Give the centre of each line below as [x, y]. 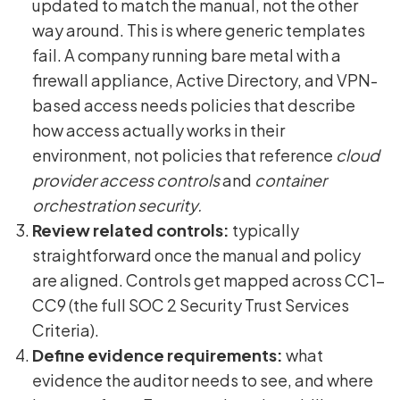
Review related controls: [131, 229]
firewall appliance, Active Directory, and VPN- [205, 79]
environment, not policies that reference [184, 154]
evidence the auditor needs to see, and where [203, 379]
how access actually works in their [158, 129]
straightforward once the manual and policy [196, 254]
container [291, 179]
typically [264, 229]
